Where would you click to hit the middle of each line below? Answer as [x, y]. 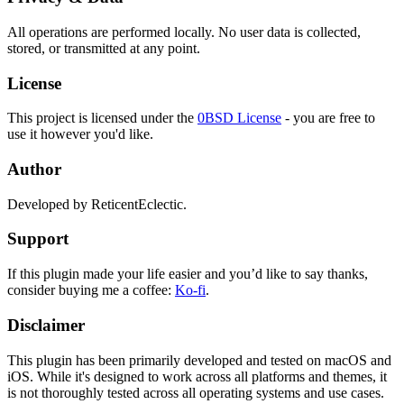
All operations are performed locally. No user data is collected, [184, 32]
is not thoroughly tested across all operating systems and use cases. [196, 392]
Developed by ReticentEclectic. [97, 204]
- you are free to [328, 118]
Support [38, 239]
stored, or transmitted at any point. [104, 48]
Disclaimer [46, 325]
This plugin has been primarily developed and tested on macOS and [199, 360]
